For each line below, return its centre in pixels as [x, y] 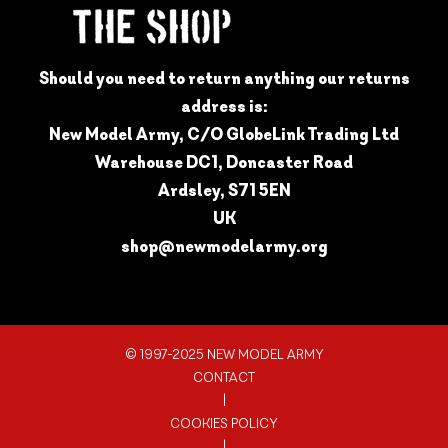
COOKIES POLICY [224, 423]
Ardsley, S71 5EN [224, 190]
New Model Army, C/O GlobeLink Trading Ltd [224, 134]
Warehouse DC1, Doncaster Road [224, 162]
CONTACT [224, 377]
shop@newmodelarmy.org [224, 246]
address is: [224, 106]
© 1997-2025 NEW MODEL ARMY [224, 354]
